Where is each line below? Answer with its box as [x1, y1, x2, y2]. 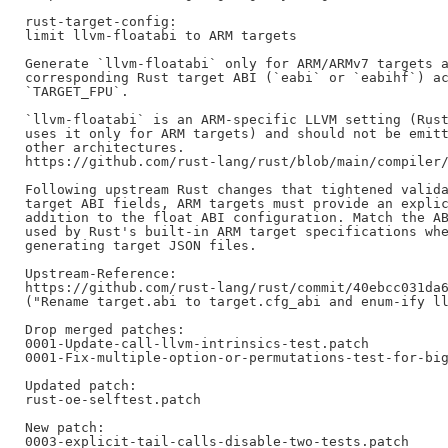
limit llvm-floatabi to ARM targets [24, 27, 297, 43]
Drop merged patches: [24, 321, 185, 337]
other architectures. [24, 139, 185, 155]
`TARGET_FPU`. [24, 83, 129, 99]
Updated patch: [24, 377, 137, 393]
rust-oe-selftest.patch [24, 391, 201, 407]
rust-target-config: [24, 13, 177, 29]
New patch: [24, 419, 105, 435]
